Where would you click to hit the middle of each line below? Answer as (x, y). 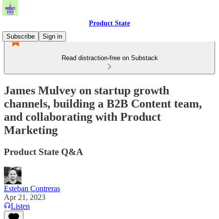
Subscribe (21, 36)
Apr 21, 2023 (25, 197)
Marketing (31, 130)
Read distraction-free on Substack (109, 58)
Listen (20, 206)
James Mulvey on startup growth (87, 90)
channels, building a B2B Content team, (103, 103)
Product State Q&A (44, 152)
